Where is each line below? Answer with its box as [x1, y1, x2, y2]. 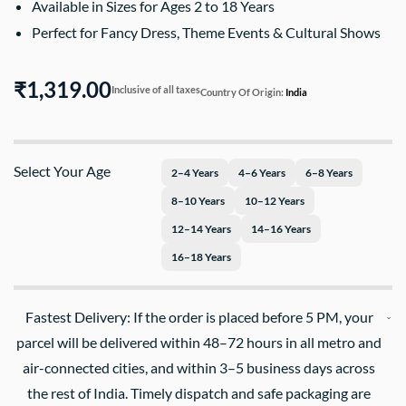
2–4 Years [170, 166, 218, 179]
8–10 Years [170, 194, 225, 208]
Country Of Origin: [200, 86, 285, 98]
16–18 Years [170, 250, 231, 264]
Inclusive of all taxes [111, 83, 200, 95]
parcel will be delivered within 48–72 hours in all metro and [16, 333, 382, 351]
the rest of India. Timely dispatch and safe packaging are [27, 384, 372, 401]
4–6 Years [237, 166, 285, 179]
